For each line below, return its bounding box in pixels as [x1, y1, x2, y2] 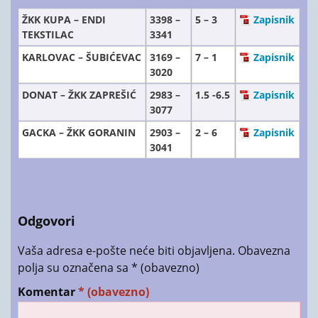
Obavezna [238, 243, 290, 259]
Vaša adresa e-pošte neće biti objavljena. [18, 243, 235, 259]
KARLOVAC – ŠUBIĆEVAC [22, 50, 141, 65]
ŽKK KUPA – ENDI [22, 13, 106, 27]
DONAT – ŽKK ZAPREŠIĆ [22, 88, 136, 102]
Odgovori [18, 212, 75, 229]
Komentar [18, 284, 78, 300]
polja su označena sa [18, 260, 131, 276]
